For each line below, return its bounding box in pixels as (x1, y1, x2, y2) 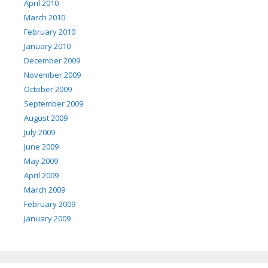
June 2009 (24, 141, 59, 153)
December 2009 (24, 55, 80, 66)
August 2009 (24, 112, 68, 124)
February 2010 (24, 26, 75, 38)
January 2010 (24, 41, 71, 52)
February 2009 (24, 199, 75, 210)
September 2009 (24, 98, 83, 109)
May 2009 (24, 156, 58, 167)
